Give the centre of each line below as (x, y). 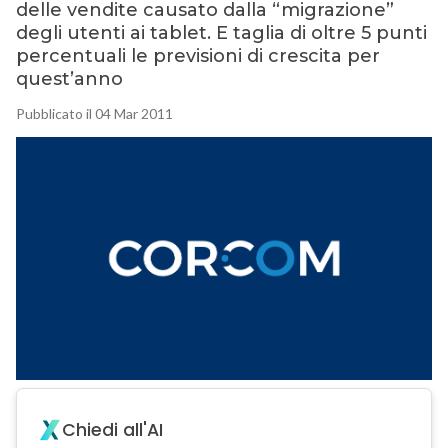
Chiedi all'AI (112, 430)
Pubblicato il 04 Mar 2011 (94, 114)
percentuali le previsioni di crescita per (197, 56)
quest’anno (69, 79)
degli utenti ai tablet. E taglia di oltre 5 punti (221, 33)
